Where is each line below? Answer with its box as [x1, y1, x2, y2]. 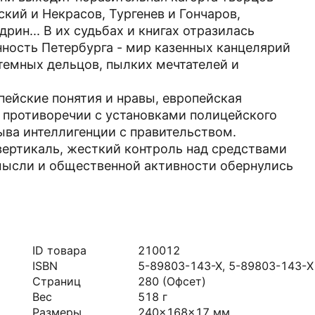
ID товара [32, 243, 86, 257]
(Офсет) [162, 274, 206, 288]
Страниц [32, 274, 81, 288]
